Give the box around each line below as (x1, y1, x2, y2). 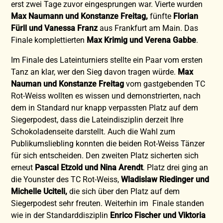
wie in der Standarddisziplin (11, 210, 111, 220)
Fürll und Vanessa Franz (11, 23, 98, 33)
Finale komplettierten (11, 35, 87, 45)
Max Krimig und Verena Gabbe (87, 35, 197, 45)
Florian (173, 11, 199, 21)
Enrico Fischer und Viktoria (110, 210, 206, 220)
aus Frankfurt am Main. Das (98, 23, 199, 33)
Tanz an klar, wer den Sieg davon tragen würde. (11, 67, 178, 77)
